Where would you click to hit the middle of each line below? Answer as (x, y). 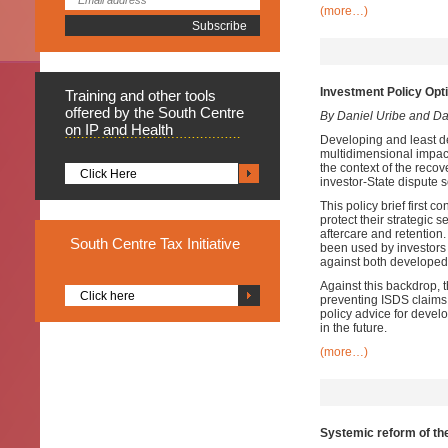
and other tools (168, 95)
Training (92, 95)
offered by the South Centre (154, 112)
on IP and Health (119, 129)
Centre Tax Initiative (176, 243)
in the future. (353, 328)
